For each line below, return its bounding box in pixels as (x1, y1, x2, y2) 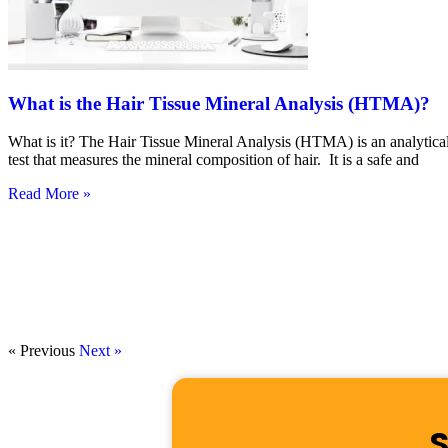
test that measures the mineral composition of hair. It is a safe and (8, 151, 419, 169)
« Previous (8, 342, 75, 360)
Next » (79, 342, 122, 360)
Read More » (8, 185, 91, 203)
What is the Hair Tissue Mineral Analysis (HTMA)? (8, 92, 430, 114)
